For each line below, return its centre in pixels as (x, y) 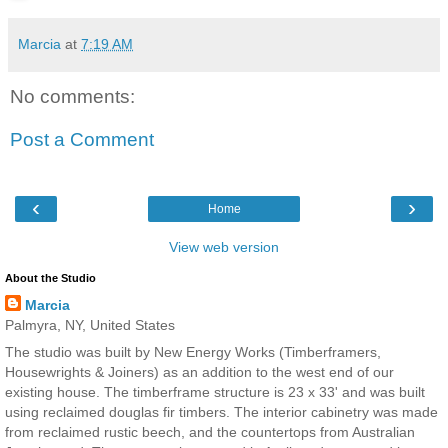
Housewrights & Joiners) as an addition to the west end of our (199, 371)
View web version (224, 246)
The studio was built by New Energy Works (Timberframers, (193, 351)
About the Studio (50, 277)
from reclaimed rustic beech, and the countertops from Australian (210, 431)
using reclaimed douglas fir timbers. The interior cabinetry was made (221, 411)
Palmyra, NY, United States (90, 324)
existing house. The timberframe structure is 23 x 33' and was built (215, 391)
